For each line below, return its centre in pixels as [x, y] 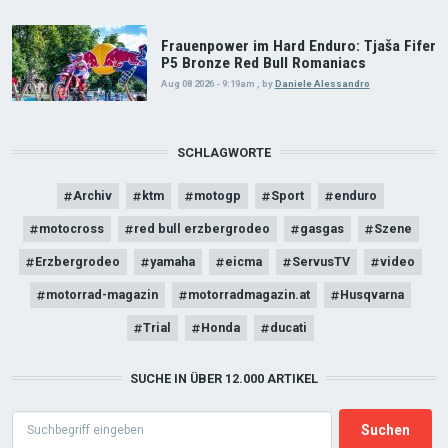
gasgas [321, 228]
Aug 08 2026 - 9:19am [207, 83]
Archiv [92, 195]
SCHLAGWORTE [224, 152]
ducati [288, 327]
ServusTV [321, 261]
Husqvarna [372, 294]
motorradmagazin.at [249, 294]
